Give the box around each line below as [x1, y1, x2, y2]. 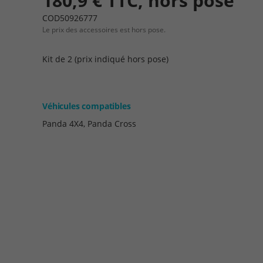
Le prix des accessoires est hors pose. [42, 25, 166, 35]
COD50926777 [42, 12, 97, 23]
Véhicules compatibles [42, 100, 131, 112]
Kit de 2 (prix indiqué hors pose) [42, 53, 168, 65]
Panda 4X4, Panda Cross [42, 118, 136, 129]
